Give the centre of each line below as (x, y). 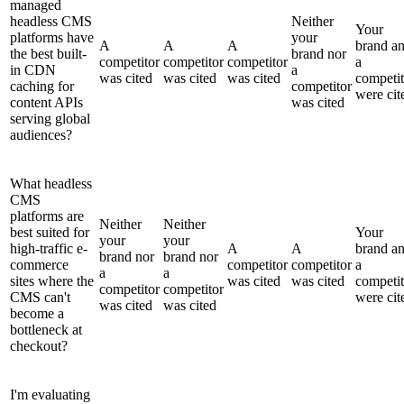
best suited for (50, 232)
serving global (50, 118)
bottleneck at (46, 329)
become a (37, 313)
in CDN (33, 69)
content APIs (46, 102)
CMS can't (40, 297)
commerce (39, 264)
